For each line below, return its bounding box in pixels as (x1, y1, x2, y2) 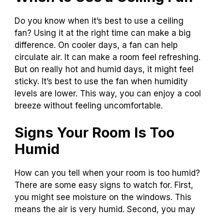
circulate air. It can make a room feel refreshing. (15, 52, 201, 62)
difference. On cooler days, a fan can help (15, 40, 178, 50)
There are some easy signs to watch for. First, (15, 180, 193, 190)
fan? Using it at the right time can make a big (15, 28, 191, 38)
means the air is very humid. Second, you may (15, 204, 195, 214)
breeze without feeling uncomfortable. (15, 101, 163, 111)
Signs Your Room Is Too (15, 124, 174, 141)
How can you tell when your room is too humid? (15, 168, 200, 178)
